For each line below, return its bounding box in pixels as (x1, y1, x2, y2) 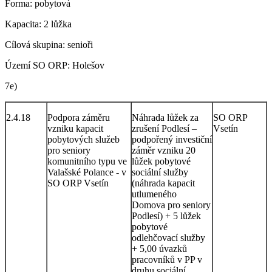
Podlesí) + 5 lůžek (132, 210, 201, 221)
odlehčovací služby (132, 232, 205, 243)
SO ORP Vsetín (47, 177, 109, 188)
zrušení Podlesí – (132, 123, 197, 134)
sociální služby (132, 166, 188, 177)
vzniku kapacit (47, 123, 103, 134)
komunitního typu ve (47, 155, 127, 166)
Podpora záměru (47, 112, 110, 123)
